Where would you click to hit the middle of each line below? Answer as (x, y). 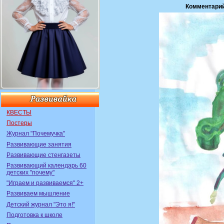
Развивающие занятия (39, 144)
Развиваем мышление (38, 194)
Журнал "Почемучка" (36, 134)
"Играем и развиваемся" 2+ (45, 183)
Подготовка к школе (34, 215)
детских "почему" (30, 172)
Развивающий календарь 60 (46, 165)
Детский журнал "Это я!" (41, 204)
